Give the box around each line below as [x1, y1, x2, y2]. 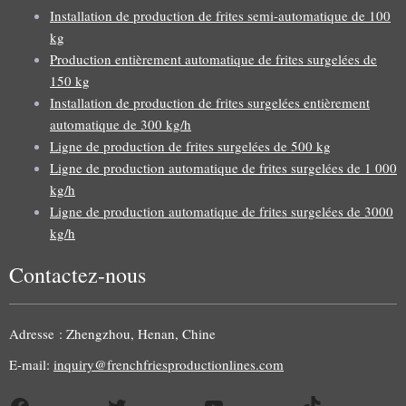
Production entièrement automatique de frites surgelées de [50, 49, 377, 68]
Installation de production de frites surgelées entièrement [50, 92, 370, 111]
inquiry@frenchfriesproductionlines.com [53, 355, 284, 374]
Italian [273, 365, 309, 382]
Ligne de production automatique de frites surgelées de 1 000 [50, 158, 397, 177]
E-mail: [9, 355, 53, 374]
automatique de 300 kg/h [50, 114, 191, 133]
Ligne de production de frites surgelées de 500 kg [50, 136, 331, 155]
